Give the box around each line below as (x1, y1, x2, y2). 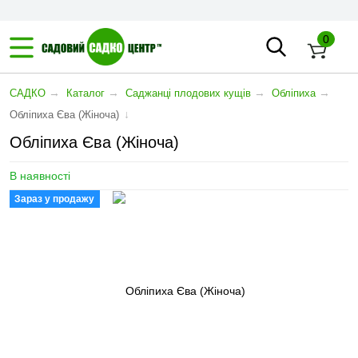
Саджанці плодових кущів (125, 87, 251, 99)
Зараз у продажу (14, 193, 94, 205)
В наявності (10, 169, 70, 182)
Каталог (66, 87, 105, 99)
